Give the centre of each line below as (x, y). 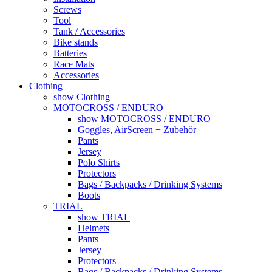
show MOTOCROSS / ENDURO (144, 118)
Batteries (70, 53)
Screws (67, 9)
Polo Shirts (99, 162)
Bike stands (76, 42)
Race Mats (74, 64)
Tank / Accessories (89, 31)
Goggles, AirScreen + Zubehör (137, 129)
